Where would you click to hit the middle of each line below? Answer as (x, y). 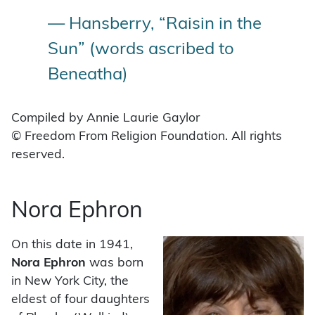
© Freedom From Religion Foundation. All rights (147, 136)
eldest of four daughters (81, 300)
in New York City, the (70, 281)
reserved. (38, 155)
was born (115, 263)
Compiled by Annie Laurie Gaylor (105, 118)
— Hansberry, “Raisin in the (155, 24)
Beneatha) (88, 75)
